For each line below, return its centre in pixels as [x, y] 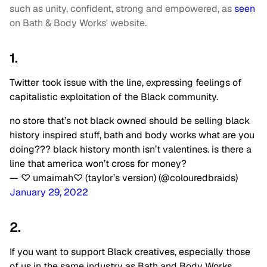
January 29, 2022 [49, 193]
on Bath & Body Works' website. [78, 23]
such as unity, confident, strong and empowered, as [122, 9]
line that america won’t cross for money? [98, 164]
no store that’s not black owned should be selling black [130, 121]
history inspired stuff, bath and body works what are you [132, 135]
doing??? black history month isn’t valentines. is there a [131, 150]
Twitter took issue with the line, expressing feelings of [125, 83]
